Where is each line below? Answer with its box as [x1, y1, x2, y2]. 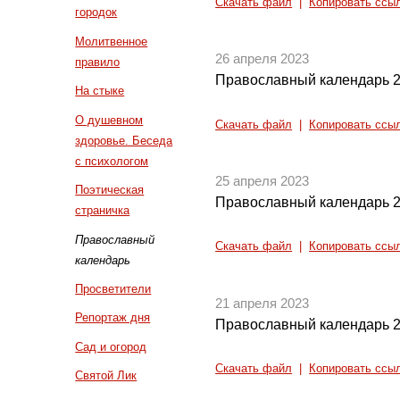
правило [75, 54, 121, 69]
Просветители [75, 281, 152, 296]
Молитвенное [75, 34, 148, 48]
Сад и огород [75, 339, 147, 354]
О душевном [75, 112, 144, 127]
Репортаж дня [75, 311, 151, 325]
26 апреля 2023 [215, 52, 310, 67]
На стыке [75, 84, 125, 98]
